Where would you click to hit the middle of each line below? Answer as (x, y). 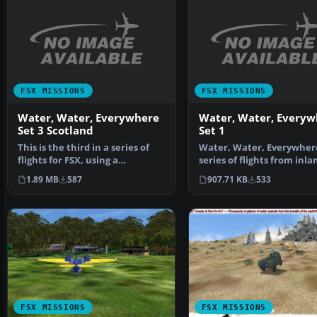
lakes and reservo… (243, 173)
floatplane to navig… (65, 173)
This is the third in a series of (83, 148)
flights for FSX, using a (68, 161)
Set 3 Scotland (56, 131)
